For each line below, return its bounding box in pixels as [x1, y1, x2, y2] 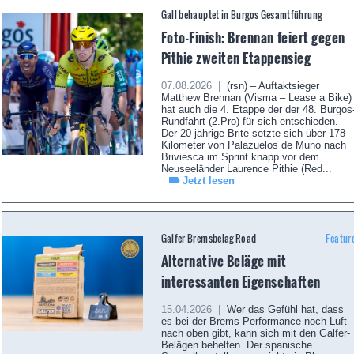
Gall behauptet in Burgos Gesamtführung [160, 8, 322, 22]
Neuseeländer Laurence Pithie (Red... [160, 163, 332, 175]
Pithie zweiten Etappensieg [160, 47, 311, 69]
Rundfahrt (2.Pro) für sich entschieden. [160, 115, 338, 128]
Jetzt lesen [182, 175, 235, 187]
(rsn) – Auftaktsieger [223, 80, 319, 92]
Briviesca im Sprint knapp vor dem [160, 151, 319, 164]
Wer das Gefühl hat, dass [223, 303, 344, 316]
